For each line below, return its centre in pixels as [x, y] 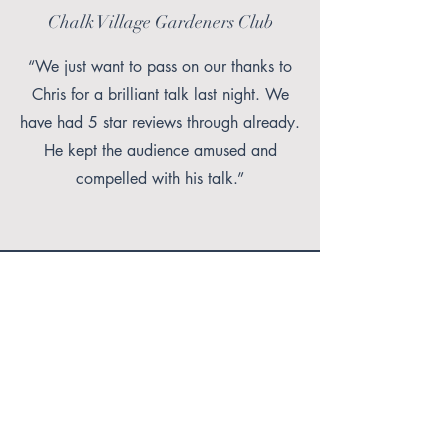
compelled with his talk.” [160, 178]
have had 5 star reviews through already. [160, 122]
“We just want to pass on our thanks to [160, 66]
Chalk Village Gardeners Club [160, 22]
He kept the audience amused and [160, 150]
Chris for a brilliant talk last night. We [160, 94]
